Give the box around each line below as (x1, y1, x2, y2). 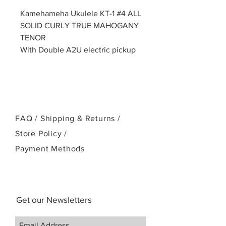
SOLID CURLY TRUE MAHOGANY (20, 21, 139, 30)
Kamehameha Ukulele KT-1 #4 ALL (20, 9, 141, 18)
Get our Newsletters (16, 195, 92, 204)
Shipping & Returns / (40, 114, 121, 123)
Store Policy (15, 129, 65, 138)
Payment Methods (15, 144, 85, 153)
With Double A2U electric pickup (20, 45, 136, 54)
